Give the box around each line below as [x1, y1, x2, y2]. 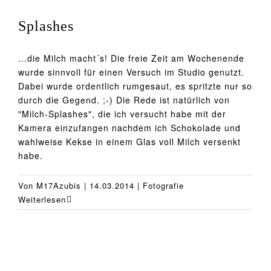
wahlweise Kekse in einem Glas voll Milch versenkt [18, 135, 241, 148]
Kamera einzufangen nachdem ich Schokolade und [18, 121, 241, 134]
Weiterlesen [18, 193, 66, 205]
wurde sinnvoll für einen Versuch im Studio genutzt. [18, 65, 244, 78]
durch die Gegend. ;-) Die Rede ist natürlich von [18, 93, 230, 106]
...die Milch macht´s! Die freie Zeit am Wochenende [18, 51, 244, 64]
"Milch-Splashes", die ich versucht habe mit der [18, 107, 226, 120]
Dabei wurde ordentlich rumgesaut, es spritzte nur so [18, 79, 252, 92]
